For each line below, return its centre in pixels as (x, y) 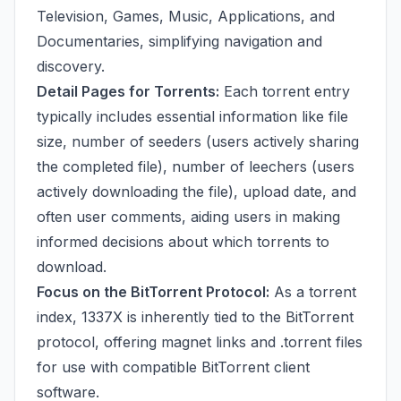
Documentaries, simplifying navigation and (179, 41)
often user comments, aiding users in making (188, 217)
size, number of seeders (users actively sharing (198, 141)
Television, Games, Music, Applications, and (186, 16)
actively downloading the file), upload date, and (196, 192)
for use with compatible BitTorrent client (173, 367)
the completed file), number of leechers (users (196, 166)
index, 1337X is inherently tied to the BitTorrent (195, 317)
